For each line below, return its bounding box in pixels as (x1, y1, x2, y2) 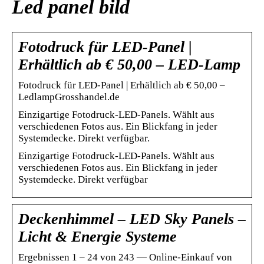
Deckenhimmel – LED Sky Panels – (18, 210, 246, 227)
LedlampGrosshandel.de (18, 91, 120, 103)
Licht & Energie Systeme (18, 227, 177, 245)
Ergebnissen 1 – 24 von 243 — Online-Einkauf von (18, 251, 232, 263)
